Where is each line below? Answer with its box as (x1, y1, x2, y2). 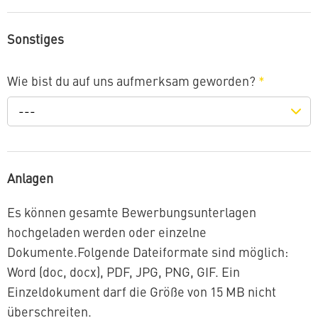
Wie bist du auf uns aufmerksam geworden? (7, 75, 258, 89)
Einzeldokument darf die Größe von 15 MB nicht (7, 287, 276, 300)
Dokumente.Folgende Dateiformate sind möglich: (7, 247, 288, 261)
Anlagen (7, 172, 53, 186)
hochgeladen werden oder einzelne (7, 227, 207, 241)
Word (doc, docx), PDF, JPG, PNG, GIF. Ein (7, 267, 240, 280)
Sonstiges (7, 34, 64, 48)
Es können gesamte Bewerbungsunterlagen (7, 207, 256, 221)
